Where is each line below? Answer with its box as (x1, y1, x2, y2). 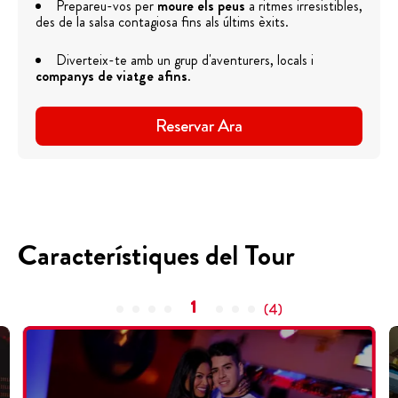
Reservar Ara (155, 113, 243, 139)
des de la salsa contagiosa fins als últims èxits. (36, 12, 289, 33)
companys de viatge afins (36, 66, 187, 87)
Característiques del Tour (18, 235, 295, 276)
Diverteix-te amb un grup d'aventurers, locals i (56, 50, 314, 71)
